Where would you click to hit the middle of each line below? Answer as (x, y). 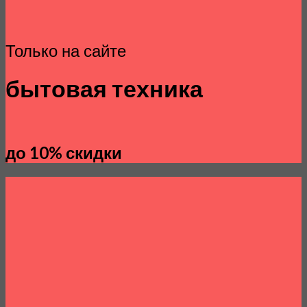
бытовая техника (104, 89)
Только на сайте (66, 51)
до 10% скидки (64, 153)
